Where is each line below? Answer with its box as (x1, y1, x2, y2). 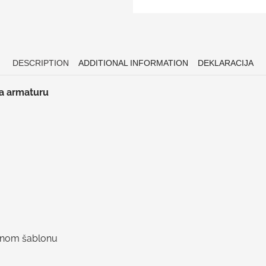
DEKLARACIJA (198, 58, 254, 68)
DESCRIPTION (12, 58, 69, 68)
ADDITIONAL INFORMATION (78, 58, 188, 68)
